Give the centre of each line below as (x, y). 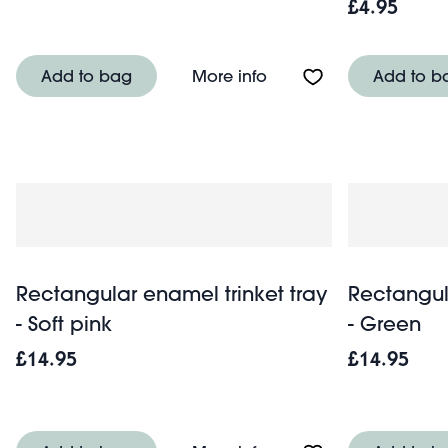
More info (229, 75)
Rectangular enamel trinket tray (171, 293)
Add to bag (86, 75)
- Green (384, 323)
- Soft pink (64, 323)
